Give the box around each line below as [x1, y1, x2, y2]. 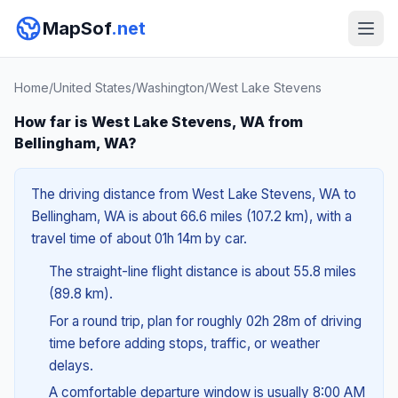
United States [53, 80, 131, 95]
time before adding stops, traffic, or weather [48, 334, 320, 352]
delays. [48, 356, 93, 374]
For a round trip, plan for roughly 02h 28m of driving [48, 312, 362, 330]
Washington [136, 80, 204, 95]
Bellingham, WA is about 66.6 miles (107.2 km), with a [31, 208, 352, 225]
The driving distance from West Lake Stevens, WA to [31, 186, 356, 203]
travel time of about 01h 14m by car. [31, 230, 247, 247]
